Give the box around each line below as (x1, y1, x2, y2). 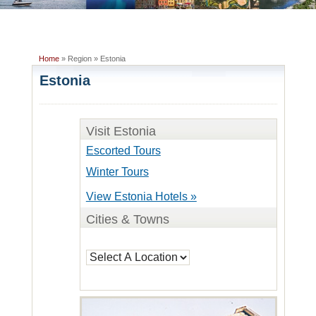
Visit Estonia (85, 123, 156, 138)
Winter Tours (85, 165, 149, 178)
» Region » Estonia (59, 54, 126, 63)
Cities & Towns (85, 212, 169, 226)
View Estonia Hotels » (85, 190, 197, 202)
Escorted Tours (85, 144, 161, 157)
